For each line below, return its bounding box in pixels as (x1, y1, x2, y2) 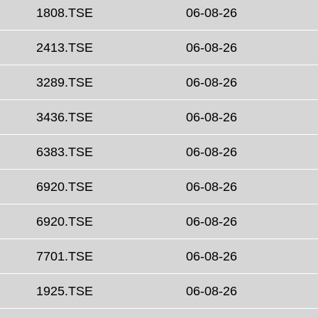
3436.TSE (36, 110, 93, 125)
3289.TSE (36, 75, 93, 90)
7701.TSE (36, 249, 93, 264)
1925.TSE (36, 284, 93, 299)
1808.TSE (36, 6, 93, 21)
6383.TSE (36, 145, 93, 160)
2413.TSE (36, 40, 93, 55)
